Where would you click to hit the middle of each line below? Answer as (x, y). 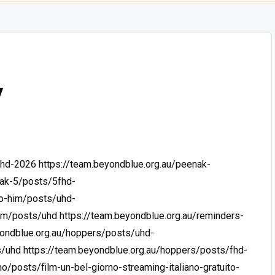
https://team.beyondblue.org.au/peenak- (125, 164)
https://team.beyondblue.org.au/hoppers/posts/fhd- (135, 250)
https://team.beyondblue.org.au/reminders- (152, 215)
